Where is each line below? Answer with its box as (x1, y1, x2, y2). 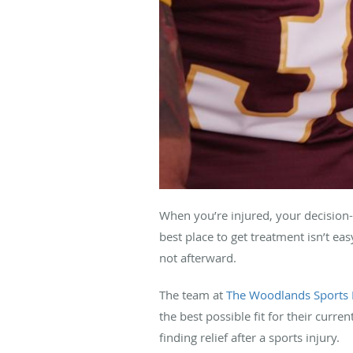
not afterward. (159, 249, 240, 266)
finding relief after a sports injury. (159, 329, 343, 345)
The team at (159, 286, 226, 303)
